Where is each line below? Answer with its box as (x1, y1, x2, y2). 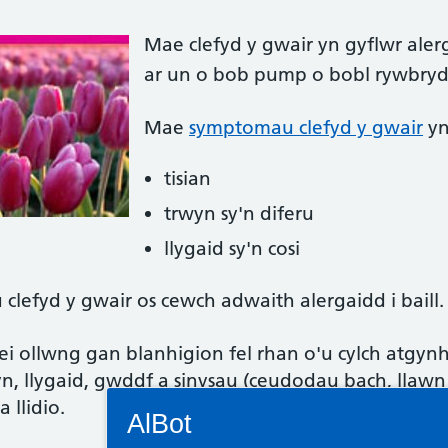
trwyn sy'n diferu (164, 202, 314, 225)
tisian (164, 167, 211, 190)
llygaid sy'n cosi (164, 237, 300, 260)
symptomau (189, 116, 299, 139)
